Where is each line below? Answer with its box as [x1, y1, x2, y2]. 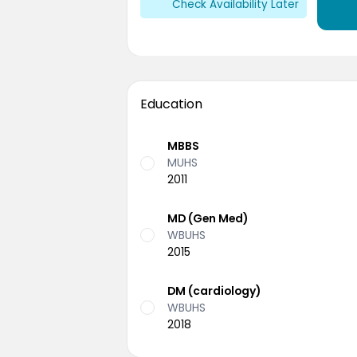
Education [140, 95, 202, 114]
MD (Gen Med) [167, 210, 248, 226]
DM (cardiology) [167, 282, 261, 299]
